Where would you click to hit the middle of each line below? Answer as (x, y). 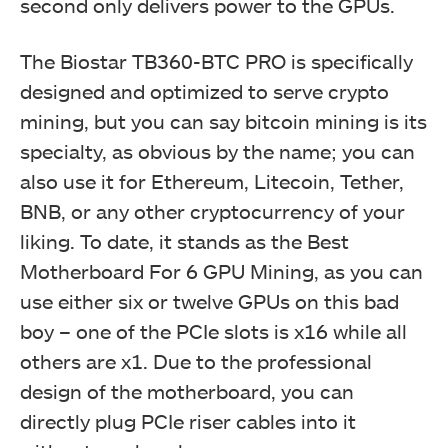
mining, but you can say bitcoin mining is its (223, 120)
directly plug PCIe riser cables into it (188, 420)
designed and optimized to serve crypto (204, 90)
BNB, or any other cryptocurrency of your (212, 210)
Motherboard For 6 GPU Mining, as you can (221, 270)
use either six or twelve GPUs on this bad (209, 300)
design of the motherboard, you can (187, 390)
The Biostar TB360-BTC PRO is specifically (216, 60)
